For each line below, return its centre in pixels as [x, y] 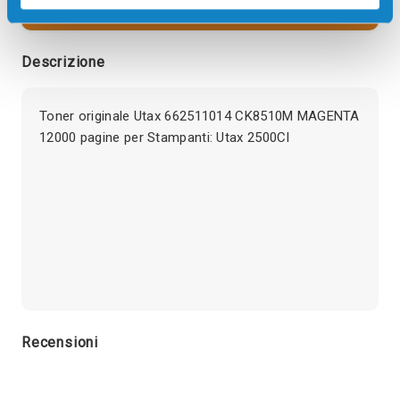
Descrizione [63, 62]
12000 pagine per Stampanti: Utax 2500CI [165, 138]
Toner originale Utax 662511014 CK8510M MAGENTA [200, 117]
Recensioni [60, 343]
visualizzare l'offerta [200, 11]
